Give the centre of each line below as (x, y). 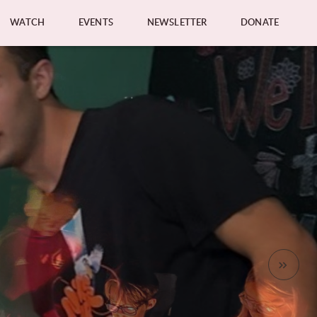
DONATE (260, 23)
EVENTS (96, 23)
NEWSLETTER (177, 23)
